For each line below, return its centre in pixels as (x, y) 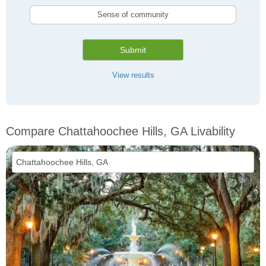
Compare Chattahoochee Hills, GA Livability (121, 132)
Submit (133, 50)
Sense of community (133, 15)
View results (133, 75)
